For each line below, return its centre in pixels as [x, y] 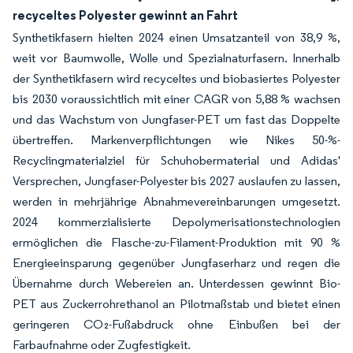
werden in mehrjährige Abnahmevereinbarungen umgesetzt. [176, 201]
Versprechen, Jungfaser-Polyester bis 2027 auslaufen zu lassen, [176, 180]
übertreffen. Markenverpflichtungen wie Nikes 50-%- [176, 139]
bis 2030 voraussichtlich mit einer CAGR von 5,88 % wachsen [176, 98]
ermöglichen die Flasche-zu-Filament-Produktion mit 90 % [176, 242]
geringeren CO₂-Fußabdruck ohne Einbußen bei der [176, 324]
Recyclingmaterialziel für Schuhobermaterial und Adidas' [176, 160]
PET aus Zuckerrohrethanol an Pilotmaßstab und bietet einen [176, 303]
